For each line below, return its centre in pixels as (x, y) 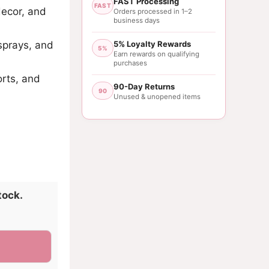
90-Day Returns (144, 86)
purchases (130, 63)
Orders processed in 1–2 (153, 11)
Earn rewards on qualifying (156, 54)
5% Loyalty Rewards (152, 44)
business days (137, 20)
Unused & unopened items (157, 96)
